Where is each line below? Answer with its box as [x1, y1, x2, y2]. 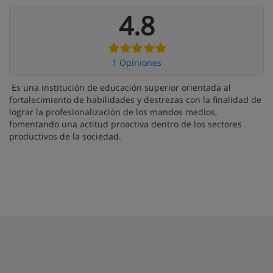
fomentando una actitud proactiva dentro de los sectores [9, 118, 242, 130]
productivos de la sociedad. [9, 130, 121, 142]
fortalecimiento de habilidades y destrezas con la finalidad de [9, 94, 261, 105]
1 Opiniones [112, 57, 161, 68]
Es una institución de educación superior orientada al [9, 82, 231, 93]
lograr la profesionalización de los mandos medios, [9, 106, 217, 118]
